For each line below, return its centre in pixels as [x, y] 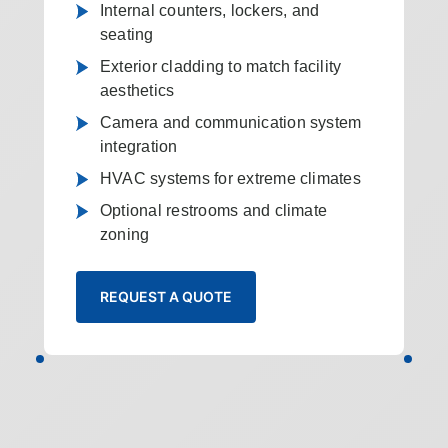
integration [138, 146]
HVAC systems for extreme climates [230, 178]
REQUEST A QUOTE [165, 296]
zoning [124, 234]
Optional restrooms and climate [213, 210]
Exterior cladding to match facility [220, 66]
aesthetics [137, 90]
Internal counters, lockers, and [209, 10]
